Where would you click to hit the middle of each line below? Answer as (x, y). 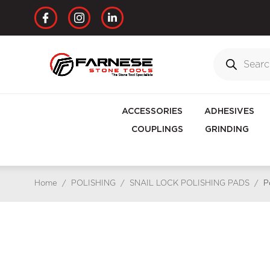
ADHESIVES (229, 112)
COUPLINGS (157, 130)
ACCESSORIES (152, 112)
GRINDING (227, 130)
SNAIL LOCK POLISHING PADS (190, 183)
